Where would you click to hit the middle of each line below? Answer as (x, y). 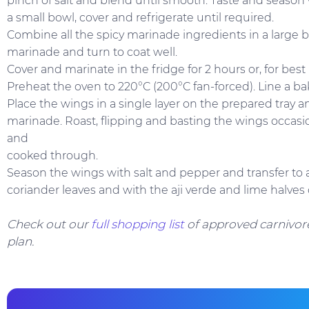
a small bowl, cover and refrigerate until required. (140, 18)
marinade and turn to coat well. (92, 52)
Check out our (49, 225)
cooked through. (52, 156)
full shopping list (138, 225)
